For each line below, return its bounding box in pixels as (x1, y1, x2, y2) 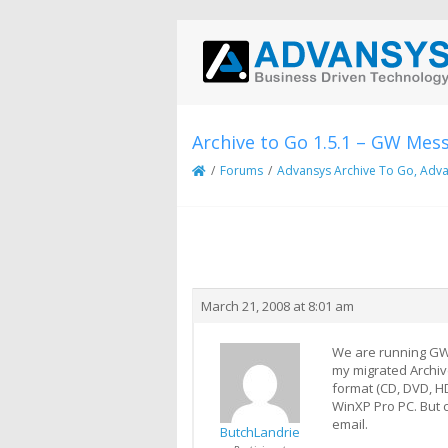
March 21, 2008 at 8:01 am (201, 297, 354, 315)
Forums (220, 162, 263, 179)
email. (332, 415, 368, 433)
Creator (222, 254, 282, 274)
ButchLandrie (219, 423, 300, 441)
